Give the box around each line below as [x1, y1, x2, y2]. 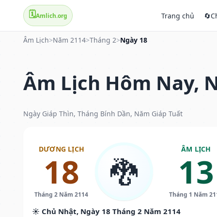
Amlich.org [36, 11, 67, 20]
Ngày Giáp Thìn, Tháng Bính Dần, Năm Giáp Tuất [23, 108, 183, 118]
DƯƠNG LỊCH [38, 144, 84, 154]
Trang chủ [161, 11, 194, 20]
